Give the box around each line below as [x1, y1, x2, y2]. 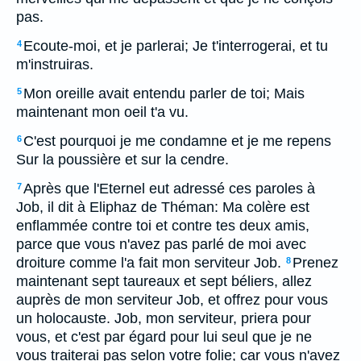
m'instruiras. [16, 56, 93, 73]
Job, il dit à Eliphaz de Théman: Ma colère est [16, 199, 309, 215]
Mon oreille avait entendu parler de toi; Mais [23, 85, 305, 102]
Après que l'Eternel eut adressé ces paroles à [23, 180, 315, 197]
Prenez [293, 255, 338, 271]
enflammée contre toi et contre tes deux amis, [16, 218, 309, 234]
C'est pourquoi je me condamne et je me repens [23, 133, 331, 149]
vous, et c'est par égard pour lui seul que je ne [16, 329, 312, 345]
